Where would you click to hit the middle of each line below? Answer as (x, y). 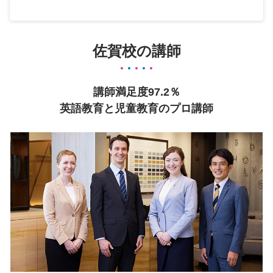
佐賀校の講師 (136, 51)
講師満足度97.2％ (136, 92)
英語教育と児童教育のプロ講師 (136, 108)
